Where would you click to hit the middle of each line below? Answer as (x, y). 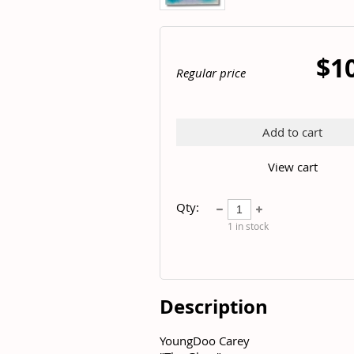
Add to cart (292, 132)
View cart (292, 167)
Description (214, 307)
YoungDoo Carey (205, 340)
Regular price (211, 73)
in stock (251, 226)
